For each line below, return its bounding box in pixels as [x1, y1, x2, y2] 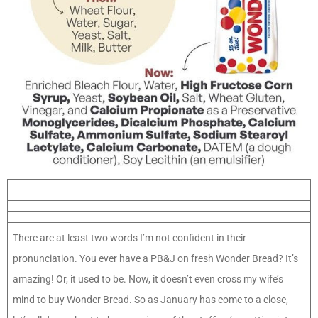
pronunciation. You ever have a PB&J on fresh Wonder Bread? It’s [13, 253, 298, 265]
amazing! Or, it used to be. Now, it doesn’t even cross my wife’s [13, 273, 283, 285]
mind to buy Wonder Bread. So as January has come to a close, [13, 294, 288, 306]
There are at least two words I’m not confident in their [13, 232, 246, 244]
